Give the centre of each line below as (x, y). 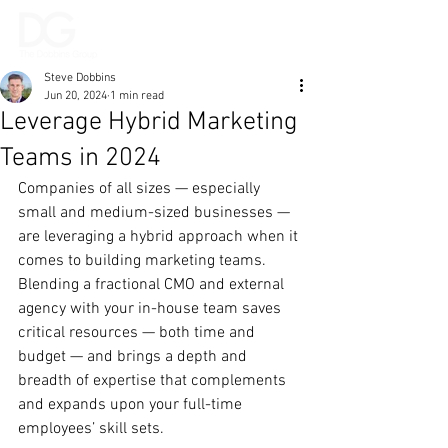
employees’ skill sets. (91, 429)
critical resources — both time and (138, 333)
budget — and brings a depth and (134, 357)
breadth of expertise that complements (154, 381)
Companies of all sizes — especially (141, 189)
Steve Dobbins (80, 78)
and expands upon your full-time (132, 405)
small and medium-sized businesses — (156, 213)
